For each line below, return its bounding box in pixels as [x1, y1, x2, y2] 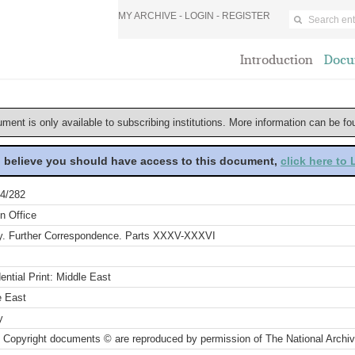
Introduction [240, 52, 313, 67]
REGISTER [222, 10, 270, 21]
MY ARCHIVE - [118, 10, 185, 21]
